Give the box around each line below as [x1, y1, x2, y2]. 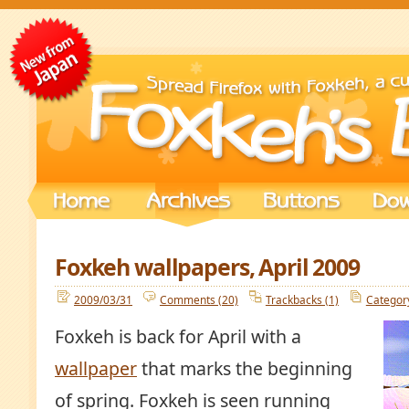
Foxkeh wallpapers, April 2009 [55, 251, 360, 282]
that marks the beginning [137, 356, 352, 382]
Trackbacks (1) [265, 292, 339, 308]
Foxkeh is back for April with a [55, 324, 301, 350]
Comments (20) [159, 292, 238, 308]
